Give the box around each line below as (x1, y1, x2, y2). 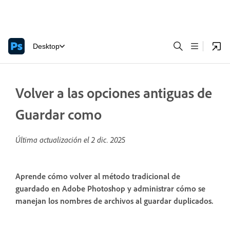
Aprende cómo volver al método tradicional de (15, 171, 180, 182)
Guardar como (15, 106, 102, 123)
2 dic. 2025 (91, 135, 125, 145)
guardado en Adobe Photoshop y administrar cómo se (15, 184, 205, 194)
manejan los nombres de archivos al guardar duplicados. (15, 196, 213, 206)
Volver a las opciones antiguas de (15, 84, 212, 102)
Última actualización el (15, 135, 91, 145)
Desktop (33, 42, 60, 50)
